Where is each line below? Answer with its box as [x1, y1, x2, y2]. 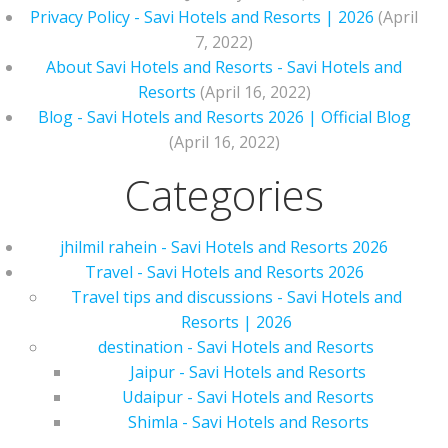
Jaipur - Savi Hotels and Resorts [130, 361, 366, 383]
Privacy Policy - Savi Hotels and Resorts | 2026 [30, 6, 374, 28]
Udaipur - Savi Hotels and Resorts [122, 386, 374, 408]
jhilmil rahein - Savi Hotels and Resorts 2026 [60, 236, 388, 258]
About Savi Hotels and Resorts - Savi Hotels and [46, 56, 402, 78]
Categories [124, 166, 324, 223]
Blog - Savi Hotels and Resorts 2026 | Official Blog [37, 106, 411, 128]
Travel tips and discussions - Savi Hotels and [70, 286, 402, 308]
